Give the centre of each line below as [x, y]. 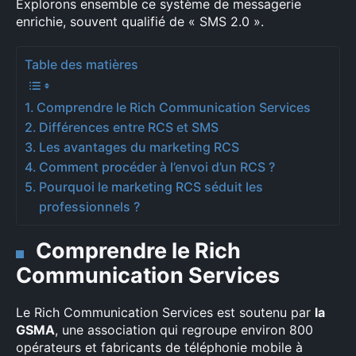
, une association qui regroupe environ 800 [184, 330]
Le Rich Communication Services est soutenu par [165, 312]
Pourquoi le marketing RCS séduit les [151, 187]
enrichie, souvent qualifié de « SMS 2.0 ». [140, 21]
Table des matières [81, 65]
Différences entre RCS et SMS [129, 128]
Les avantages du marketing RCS [139, 147]
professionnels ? [90, 207]
